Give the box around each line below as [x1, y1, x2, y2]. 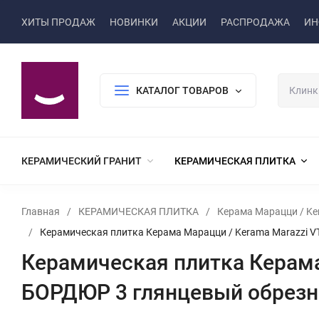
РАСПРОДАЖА [221, 16, 290, 28]
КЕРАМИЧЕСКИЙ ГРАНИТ [21, 155, 142, 167]
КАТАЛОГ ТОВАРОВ [136, 85, 229, 96]
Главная [21, 206, 60, 217]
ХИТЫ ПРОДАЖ [21, 16, 95, 28]
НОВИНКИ [110, 16, 158, 28]
